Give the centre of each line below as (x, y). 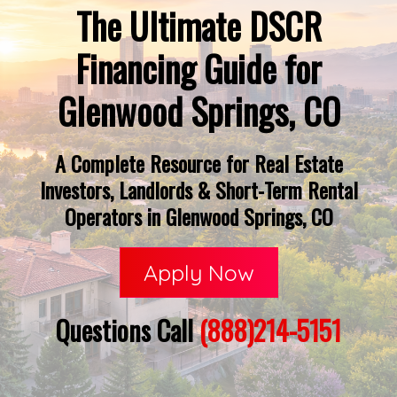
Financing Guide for (198, 68)
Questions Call (128, 330)
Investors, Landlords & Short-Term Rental (198, 190)
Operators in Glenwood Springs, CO (198, 216)
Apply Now (198, 272)
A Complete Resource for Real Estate (198, 163)
